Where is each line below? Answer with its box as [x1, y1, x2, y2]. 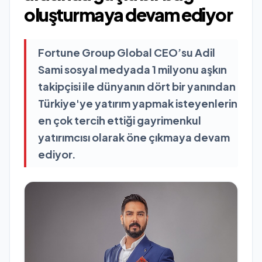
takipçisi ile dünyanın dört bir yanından [38, 80, 236, 93]
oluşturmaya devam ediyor [24, 4, 232, 26]
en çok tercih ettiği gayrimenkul [38, 113, 201, 127]
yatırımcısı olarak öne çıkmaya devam [38, 130, 230, 144]
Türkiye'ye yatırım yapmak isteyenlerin [38, 96, 237, 110]
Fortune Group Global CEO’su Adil [38, 46, 215, 59]
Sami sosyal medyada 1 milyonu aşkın [38, 63, 227, 76]
